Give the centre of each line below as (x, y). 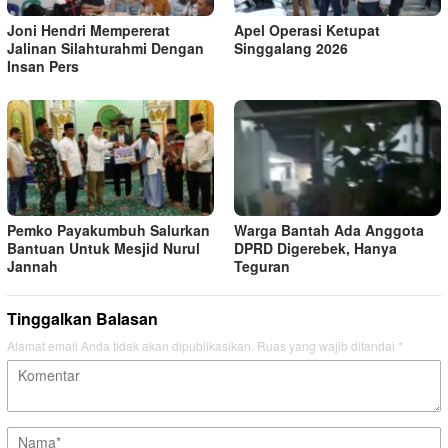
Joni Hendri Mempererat (88, 29)
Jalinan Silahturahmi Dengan (105, 47)
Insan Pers (43, 65)
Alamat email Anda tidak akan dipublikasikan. (130, 345)
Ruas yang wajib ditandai (327, 345)
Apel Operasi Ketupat (307, 29)
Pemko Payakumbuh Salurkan (108, 229)
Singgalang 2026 (291, 47)
